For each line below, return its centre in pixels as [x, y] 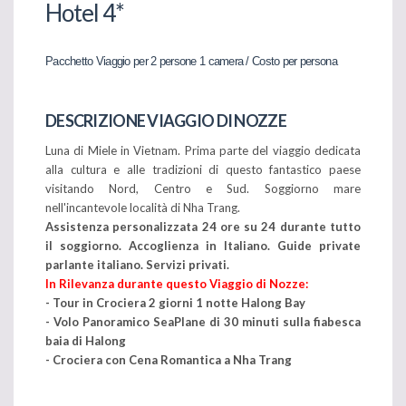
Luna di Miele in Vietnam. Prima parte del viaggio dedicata [203, 150]
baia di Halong [86, 340]
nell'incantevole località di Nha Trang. [143, 207]
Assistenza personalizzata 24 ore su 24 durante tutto [203, 226]
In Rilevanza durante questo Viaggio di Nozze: [177, 283]
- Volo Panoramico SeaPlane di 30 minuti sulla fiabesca [203, 321]
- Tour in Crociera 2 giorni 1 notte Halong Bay [175, 302]
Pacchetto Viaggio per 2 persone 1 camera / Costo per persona [191, 61]
